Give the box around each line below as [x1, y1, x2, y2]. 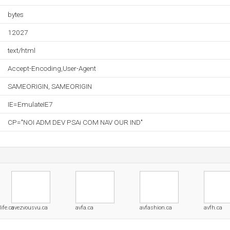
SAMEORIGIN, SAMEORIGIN [8, 82, 92, 90]
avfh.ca [204, 204, 222, 211]
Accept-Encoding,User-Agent [8, 64, 96, 72]
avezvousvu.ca [11, 204, 48, 211]
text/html [8, 46, 35, 54]
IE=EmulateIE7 [8, 100, 53, 108]
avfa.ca [75, 204, 93, 211]
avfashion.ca [140, 204, 172, 211]
